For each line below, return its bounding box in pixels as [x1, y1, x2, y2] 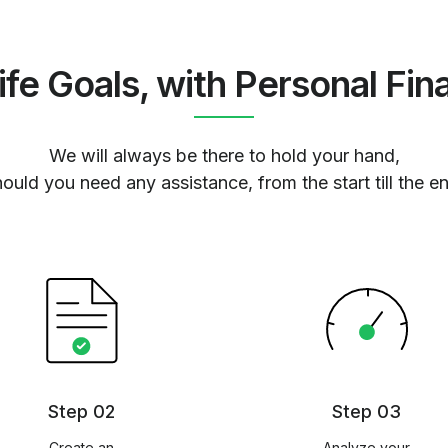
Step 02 [48, 400, 115, 422]
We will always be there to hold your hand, [48, 144, 400, 166]
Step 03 [332, 400, 401, 422]
